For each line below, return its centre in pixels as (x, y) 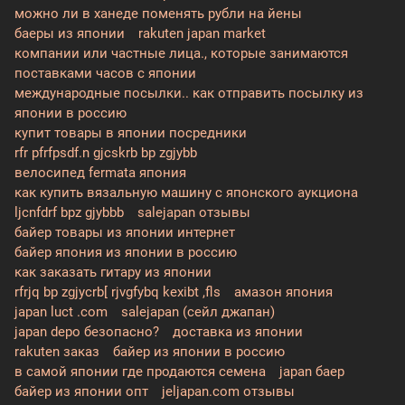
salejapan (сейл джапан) (198, 311)
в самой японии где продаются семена (140, 371)
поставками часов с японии (105, 73)
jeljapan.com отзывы (228, 391)
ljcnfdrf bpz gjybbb (69, 212)
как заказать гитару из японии (113, 272)
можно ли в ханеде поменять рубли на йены (158, 13)
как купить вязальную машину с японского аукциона (186, 192)
